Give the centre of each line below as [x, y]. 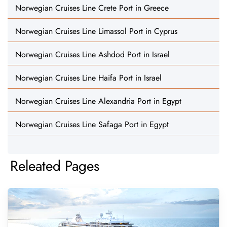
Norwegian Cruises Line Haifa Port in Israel [88, 78]
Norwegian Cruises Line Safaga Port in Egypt [92, 124]
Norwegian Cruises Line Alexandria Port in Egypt [98, 101]
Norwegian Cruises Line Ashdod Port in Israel [92, 54]
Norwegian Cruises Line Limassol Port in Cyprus [96, 31]
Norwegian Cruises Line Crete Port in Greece [92, 8]
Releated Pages [55, 166]
